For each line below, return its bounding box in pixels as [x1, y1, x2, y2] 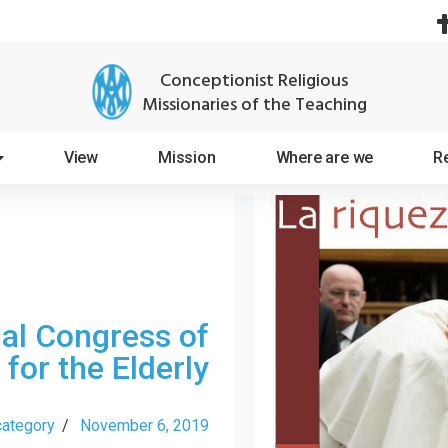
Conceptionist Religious [160, 67, 348, 96]
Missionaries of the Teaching [141, 91, 367, 120]
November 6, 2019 [80, 416, 209, 435]
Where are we [275, 148, 374, 167]
